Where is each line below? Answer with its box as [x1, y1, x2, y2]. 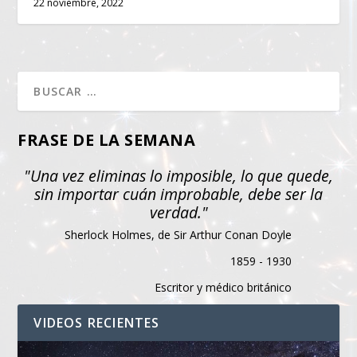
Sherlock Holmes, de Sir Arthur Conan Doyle [64, 227, 292, 243]
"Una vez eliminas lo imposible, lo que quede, [24, 165, 333, 187]
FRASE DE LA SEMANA [18, 129, 196, 151]
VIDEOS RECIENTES [33, 314, 160, 332]
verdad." [149, 202, 208, 224]
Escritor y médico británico [154, 280, 292, 296]
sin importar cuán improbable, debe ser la [34, 183, 323, 206]
